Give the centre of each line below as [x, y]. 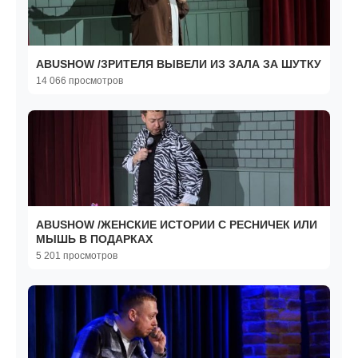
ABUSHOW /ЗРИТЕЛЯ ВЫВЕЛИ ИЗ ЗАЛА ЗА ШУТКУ [179, 64]
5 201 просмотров [77, 256]
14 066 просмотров [80, 81]
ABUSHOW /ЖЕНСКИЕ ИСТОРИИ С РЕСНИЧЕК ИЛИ [177, 225]
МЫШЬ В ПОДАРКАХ [94, 239]
